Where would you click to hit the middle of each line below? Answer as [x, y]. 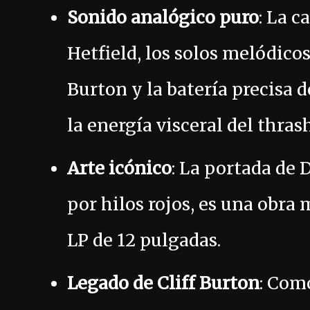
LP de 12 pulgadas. [144, 240]
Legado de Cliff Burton [163, 283]
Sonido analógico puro [163, 18]
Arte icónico [119, 168]
